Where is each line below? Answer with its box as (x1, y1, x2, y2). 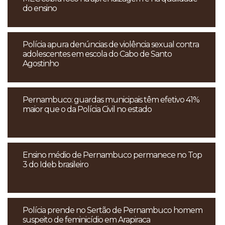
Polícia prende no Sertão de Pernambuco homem (23, 205, 202, 215)
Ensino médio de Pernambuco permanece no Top (23, 150, 202, 160)
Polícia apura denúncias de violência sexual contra (23, 40, 199, 50)
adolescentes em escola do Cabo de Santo (23, 49, 172, 59)
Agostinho (23, 59, 59, 69)
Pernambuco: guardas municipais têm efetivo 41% (23, 95, 199, 105)
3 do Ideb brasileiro (23, 160, 88, 170)
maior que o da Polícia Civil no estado (23, 104, 152, 115)
